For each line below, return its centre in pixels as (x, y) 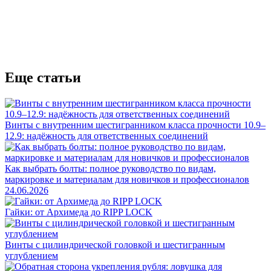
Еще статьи (43, 77)
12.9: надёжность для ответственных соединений (106, 135)
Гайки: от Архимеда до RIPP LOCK (79, 212)
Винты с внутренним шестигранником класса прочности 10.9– (135, 125)
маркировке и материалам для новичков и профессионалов (127, 179)
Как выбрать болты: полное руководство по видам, (110, 168)
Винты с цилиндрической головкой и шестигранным (115, 244)
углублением (31, 255)
